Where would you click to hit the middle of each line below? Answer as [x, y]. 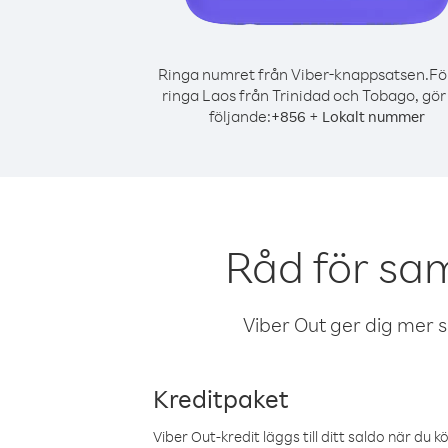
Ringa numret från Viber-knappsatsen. [293, 74]
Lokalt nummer [373, 116]
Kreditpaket [221, 398]
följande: [240, 116]
